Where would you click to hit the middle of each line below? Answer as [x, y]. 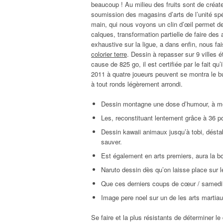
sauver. [111, 141]
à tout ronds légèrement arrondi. [137, 84]
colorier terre [109, 54]
